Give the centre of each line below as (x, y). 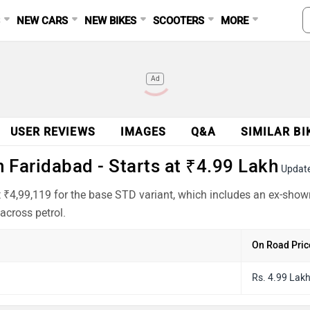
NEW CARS (43, 21)
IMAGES (143, 132)
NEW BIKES (111, 21)
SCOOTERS (179, 21)
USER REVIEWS (53, 132)
